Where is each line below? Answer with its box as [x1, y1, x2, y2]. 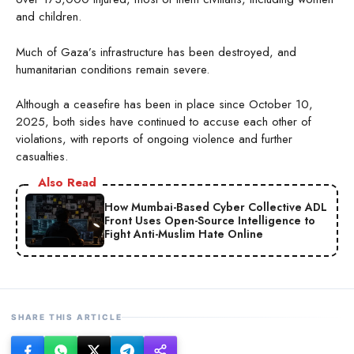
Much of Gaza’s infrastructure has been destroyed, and [16, 43, 296, 61]
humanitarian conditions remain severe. [16, 60, 209, 78]
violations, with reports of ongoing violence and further [16, 130, 292, 149]
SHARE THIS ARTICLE [11, 312, 122, 322]
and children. [16, 8, 81, 26]
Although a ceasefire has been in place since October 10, [16, 96, 313, 114]
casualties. [16, 148, 68, 166]
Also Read [38, 174, 96, 192]
